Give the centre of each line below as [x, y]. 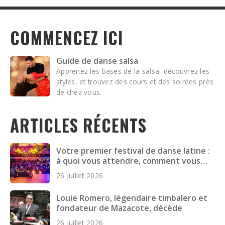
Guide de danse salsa [97, 61]
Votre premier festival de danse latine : [133, 150]
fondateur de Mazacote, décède [119, 208]
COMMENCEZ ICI [67, 38]
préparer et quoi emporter [109, 171]
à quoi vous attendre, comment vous [128, 160]
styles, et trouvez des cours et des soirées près [135, 81]
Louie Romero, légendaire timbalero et [132, 198]
